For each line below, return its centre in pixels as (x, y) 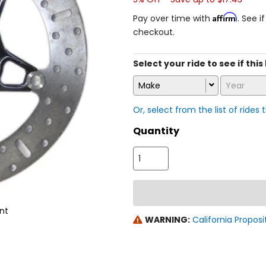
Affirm (225, 17)
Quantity (156, 131)
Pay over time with (173, 18)
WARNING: (167, 220)
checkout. (154, 32)
